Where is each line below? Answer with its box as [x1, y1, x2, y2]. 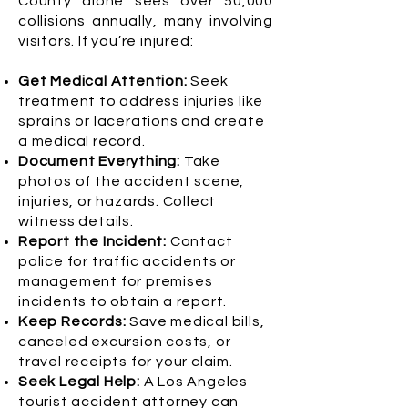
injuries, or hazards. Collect [18, 194, 217, 209]
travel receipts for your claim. [18, 354, 233, 369]
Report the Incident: [18, 234, 167, 249]
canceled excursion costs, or [18, 334, 231, 349]
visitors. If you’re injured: [18, 34, 194, 48]
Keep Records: [18, 314, 130, 329]
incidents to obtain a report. [18, 294, 228, 309]
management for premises [18, 274, 213, 289]
